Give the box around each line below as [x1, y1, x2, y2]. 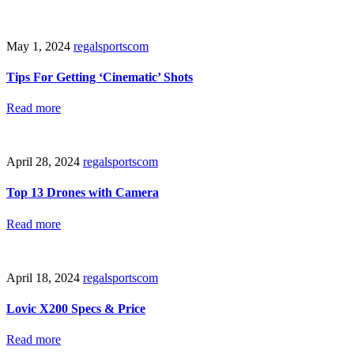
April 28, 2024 [6, 155, 83, 169]
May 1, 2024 [6, 39, 73, 53]
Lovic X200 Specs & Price [6, 301, 145, 315]
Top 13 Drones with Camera [6, 186, 159, 200]
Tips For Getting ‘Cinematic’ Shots [6, 70, 193, 84]
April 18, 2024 [6, 270, 83, 284]
